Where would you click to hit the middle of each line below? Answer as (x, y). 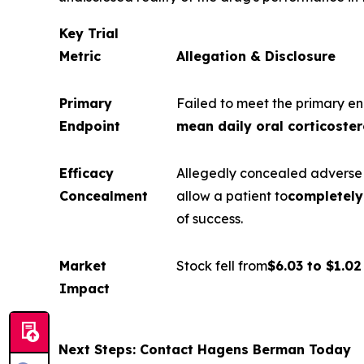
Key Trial (89, 33)
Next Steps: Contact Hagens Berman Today (205, 349)
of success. (210, 219)
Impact (84, 288)
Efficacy (87, 173)
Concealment (104, 196)
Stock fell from (222, 266)
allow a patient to (232, 196)
